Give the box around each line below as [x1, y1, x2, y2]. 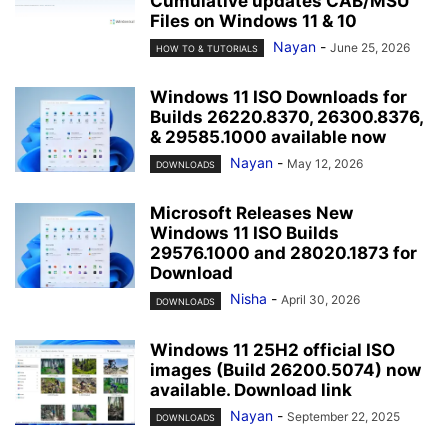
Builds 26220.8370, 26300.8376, [150, 107, 423, 128]
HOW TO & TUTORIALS [156, 43, 258, 55]
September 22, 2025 [287, 408, 400, 424]
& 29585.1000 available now [150, 127, 386, 148]
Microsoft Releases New [150, 203, 353, 224]
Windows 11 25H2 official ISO [150, 339, 395, 360]
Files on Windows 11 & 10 [150, 11, 357, 32]
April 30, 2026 [281, 292, 360, 308]
